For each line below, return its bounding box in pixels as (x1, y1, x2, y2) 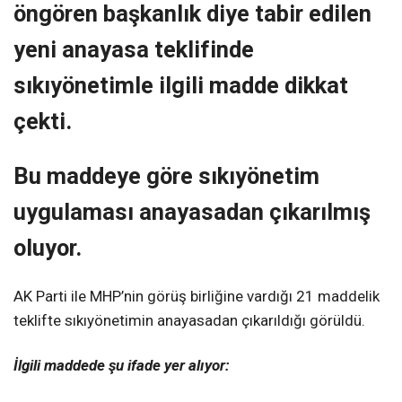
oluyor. (13, 234, 82, 262)
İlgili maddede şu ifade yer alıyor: (13, 355, 230, 374)
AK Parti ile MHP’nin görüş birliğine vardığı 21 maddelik (13, 287, 380, 306)
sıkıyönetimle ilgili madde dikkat (13, 72, 348, 100)
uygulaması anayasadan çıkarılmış (13, 198, 371, 226)
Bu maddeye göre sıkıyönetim (13, 162, 319, 190)
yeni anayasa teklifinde (13, 36, 254, 64)
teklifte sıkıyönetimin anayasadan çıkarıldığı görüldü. (13, 311, 365, 330)
